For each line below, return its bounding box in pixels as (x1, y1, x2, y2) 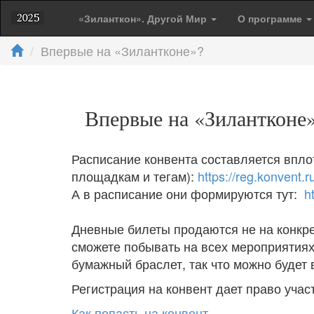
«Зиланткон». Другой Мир (78, 11, 210, 25)
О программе (238, 11, 305, 25)
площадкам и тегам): (71, 167, 198, 185)
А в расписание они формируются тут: (71, 184, 304, 203)
